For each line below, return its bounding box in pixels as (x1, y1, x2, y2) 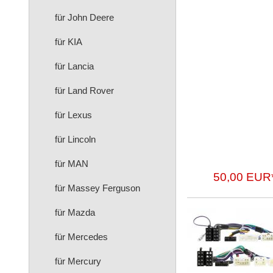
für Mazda (55, 207, 95, 218)
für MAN (55, 158, 88, 169)
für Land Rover (55, 85, 114, 96)
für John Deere (55, 12, 114, 23)
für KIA (55, 37, 82, 47)
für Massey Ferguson (55, 183, 140, 193)
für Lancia (55, 61, 94, 71)
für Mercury (55, 256, 101, 266)
